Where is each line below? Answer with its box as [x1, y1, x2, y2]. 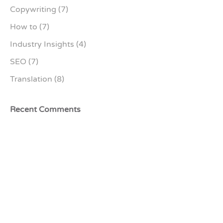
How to [10, 22, 37, 31]
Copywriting [10, 5, 56, 14]
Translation [10, 75, 52, 84]
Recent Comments [10, 105, 81, 114]
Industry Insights [10, 40, 74, 49]
